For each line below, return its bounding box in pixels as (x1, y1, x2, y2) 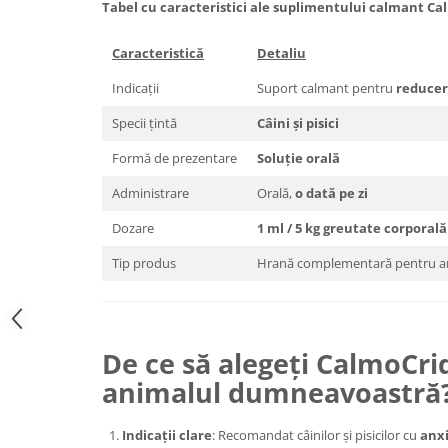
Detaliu (257, 44, 306, 62)
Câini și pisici (257, 114, 339, 132)
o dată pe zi (295, 184, 368, 202)
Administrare (112, 184, 189, 202)
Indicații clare (122, 426, 212, 444)
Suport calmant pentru (257, 79, 396, 97)
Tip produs (112, 254, 176, 272)
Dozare (112, 219, 154, 237)
